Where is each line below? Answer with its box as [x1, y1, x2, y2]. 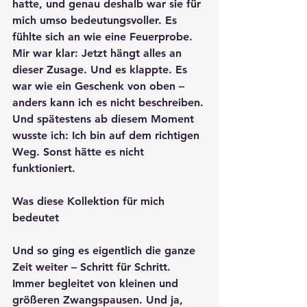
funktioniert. [12, 162, 75, 175]
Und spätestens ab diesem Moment [12, 112, 197, 126]
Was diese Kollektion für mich [12, 195, 168, 208]
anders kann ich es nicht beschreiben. [12, 96, 207, 110]
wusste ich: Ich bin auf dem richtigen [12, 129, 203, 143]
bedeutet [12, 211, 59, 225]
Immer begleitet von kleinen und [12, 277, 182, 291]
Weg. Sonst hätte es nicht [12, 145, 147, 159]
